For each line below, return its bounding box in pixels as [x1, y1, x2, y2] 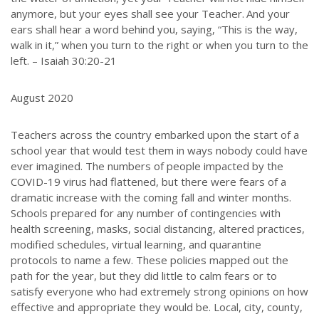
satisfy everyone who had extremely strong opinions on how [11, 284, 308, 299]
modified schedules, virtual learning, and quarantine [11, 237, 261, 252]
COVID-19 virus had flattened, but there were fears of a [11, 174, 286, 189]
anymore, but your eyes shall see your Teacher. [11, 6, 244, 21]
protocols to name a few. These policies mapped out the [11, 253, 288, 268]
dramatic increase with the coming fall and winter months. [11, 190, 291, 205]
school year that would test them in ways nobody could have [11, 143, 308, 158]
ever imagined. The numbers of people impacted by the [11, 159, 283, 174]
